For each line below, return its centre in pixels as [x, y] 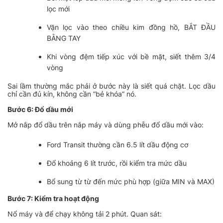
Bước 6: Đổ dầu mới [40, 109]
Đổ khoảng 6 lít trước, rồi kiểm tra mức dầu [116, 163]
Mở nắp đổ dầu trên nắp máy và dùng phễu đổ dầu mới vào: [106, 124]
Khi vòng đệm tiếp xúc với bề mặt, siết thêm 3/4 [131, 56]
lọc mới [58, 8]
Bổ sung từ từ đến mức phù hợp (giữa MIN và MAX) [130, 182]
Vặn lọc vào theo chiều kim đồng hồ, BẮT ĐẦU [131, 27]
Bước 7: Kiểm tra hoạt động [53, 199]
